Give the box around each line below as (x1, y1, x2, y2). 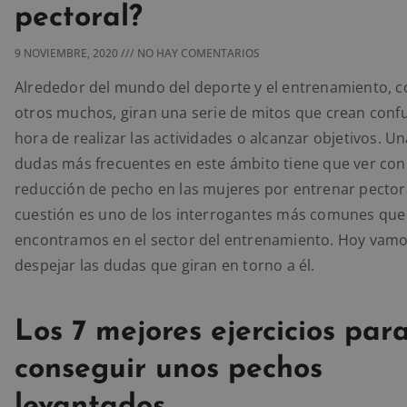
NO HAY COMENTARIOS (134, 45, 260, 62)
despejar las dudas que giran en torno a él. (15, 255, 315, 276)
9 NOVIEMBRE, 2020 (15, 45, 121, 62)
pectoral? (15, 4, 143, 34)
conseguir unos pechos (15, 355, 323, 385)
